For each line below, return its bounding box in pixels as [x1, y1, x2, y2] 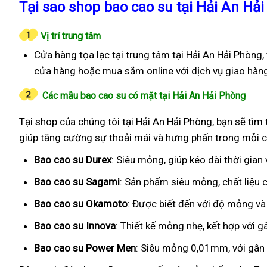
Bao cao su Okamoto [34, 198, 128, 210]
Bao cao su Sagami [34, 176, 120, 188]
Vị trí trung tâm [38, 30, 101, 42]
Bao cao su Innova [34, 220, 116, 232]
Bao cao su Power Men [34, 242, 136, 254]
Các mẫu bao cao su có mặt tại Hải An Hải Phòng [42, 90, 246, 101]
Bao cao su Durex [34, 154, 111, 166]
